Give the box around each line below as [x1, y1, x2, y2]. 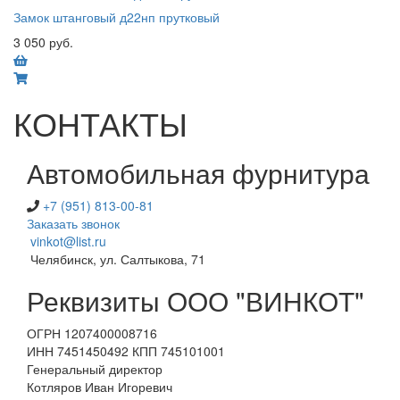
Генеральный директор [27, 360, 162, 378]
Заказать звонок [27, 214, 120, 232]
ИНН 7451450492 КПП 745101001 [27, 342, 225, 360]
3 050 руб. [13, 33, 73, 51]
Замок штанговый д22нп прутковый [13, 8, 220, 26]
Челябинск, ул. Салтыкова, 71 [30, 250, 205, 268]
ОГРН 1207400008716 [27, 324, 157, 342]
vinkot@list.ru [30, 232, 106, 250]
